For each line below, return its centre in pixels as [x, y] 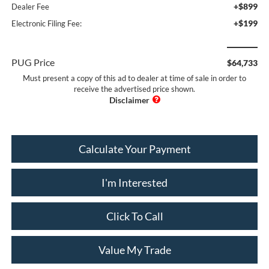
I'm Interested [134, 182]
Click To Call [134, 216]
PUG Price [33, 62]
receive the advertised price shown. [134, 89]
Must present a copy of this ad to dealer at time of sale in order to [134, 78]
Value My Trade [134, 249]
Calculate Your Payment [134, 149]
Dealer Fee [30, 6]
